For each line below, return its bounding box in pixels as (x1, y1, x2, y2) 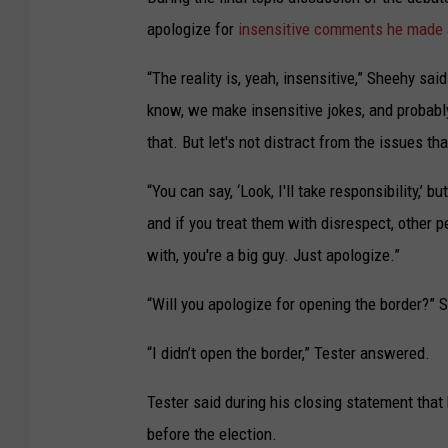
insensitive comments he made (238, 18, 443, 39)
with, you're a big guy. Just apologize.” (147, 244, 400, 265)
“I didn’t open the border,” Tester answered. (147, 342, 430, 363)
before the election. (147, 423, 277, 444)
